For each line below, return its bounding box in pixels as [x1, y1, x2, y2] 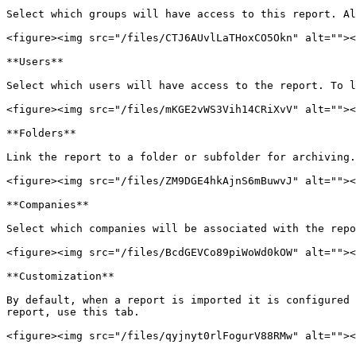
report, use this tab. [6, 306, 140, 318]
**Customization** [6, 270, 114, 282]
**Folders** [6, 127, 76, 139]
